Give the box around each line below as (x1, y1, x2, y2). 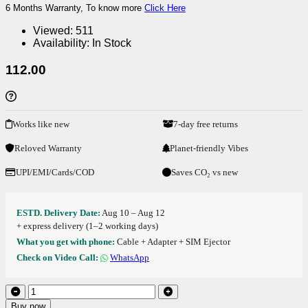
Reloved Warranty (14, 142, 82, 153)
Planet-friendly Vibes (170, 142, 248, 153)
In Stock (92, 37, 131, 49)
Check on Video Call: (16, 252, 98, 263)
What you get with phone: (16, 236, 115, 247)
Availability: (33, 37, 89, 49)
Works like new (12, 118, 69, 129)
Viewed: (33, 25, 73, 37)
